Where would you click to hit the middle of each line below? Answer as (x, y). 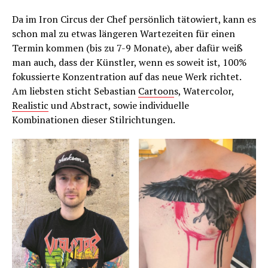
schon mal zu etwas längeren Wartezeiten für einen (124, 33)
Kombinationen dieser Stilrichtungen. (94, 119)
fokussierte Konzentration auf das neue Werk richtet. (127, 76)
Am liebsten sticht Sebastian (75, 91)
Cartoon (156, 91)
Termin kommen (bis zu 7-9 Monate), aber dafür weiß (127, 48)
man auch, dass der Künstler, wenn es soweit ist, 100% (129, 62)
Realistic (30, 105)
